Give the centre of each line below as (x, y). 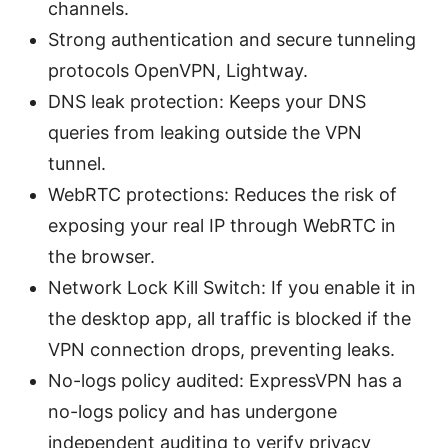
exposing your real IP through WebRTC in (222, 226)
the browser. (101, 257)
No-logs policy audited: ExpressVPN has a (225, 381)
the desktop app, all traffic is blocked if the (229, 319)
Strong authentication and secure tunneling (232, 40)
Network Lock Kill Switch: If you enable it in (232, 288)
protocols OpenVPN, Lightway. (178, 71)
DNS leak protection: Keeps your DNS (207, 102)
